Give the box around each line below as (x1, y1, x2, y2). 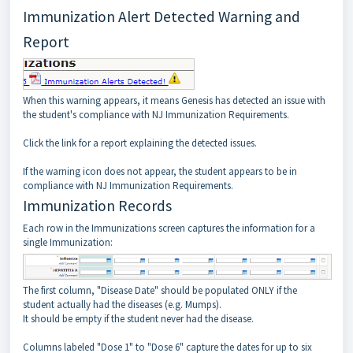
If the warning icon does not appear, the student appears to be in (23, 164, 297, 178)
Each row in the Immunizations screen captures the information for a (23, 221, 315, 235)
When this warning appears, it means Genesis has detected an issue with (23, 93, 325, 107)
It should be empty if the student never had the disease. (23, 312, 254, 326)
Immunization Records (23, 195, 172, 215)
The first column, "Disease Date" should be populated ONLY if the (23, 284, 297, 298)
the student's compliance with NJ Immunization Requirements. (23, 107, 289, 121)
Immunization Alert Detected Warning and (23, 6, 300, 26)
